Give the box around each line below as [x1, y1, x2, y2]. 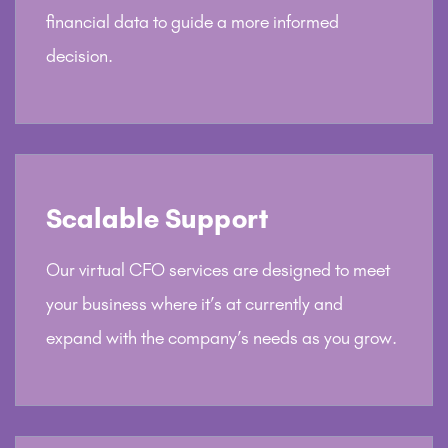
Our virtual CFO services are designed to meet [46, 258, 390, 281]
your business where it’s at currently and [46, 292, 343, 315]
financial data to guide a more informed [46, 10, 339, 33]
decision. [46, 44, 113, 67]
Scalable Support [46, 201, 268, 235]
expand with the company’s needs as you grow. [46, 326, 397, 349]
